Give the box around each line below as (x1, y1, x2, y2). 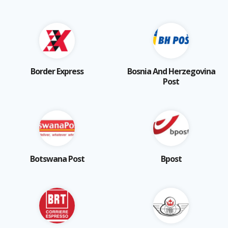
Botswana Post (30, 153, 84, 164)
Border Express (31, 65, 83, 77)
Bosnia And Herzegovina (127, 65, 215, 77)
